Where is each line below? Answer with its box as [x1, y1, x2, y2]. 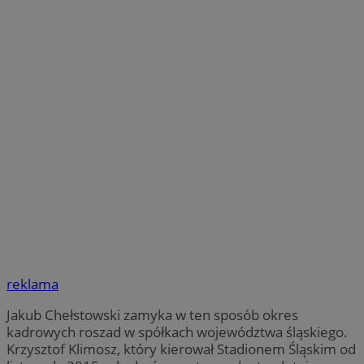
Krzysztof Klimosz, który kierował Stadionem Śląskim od [6, 340, 356, 359]
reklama [6, 275, 58, 294]
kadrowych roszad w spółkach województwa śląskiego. [6, 323, 348, 342]
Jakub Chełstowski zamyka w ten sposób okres [6, 305, 298, 325]
